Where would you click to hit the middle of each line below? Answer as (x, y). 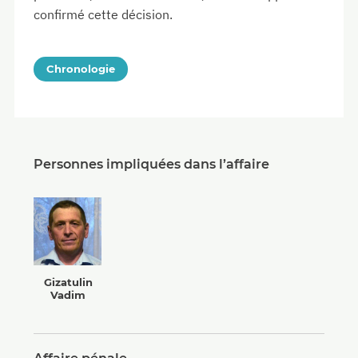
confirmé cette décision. (103, 15)
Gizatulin (68, 282)
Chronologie (81, 69)
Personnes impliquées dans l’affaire (151, 165)
